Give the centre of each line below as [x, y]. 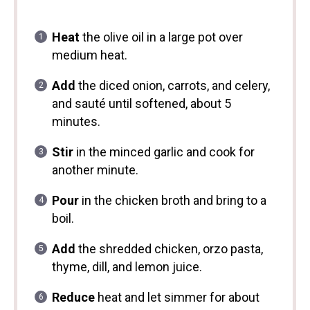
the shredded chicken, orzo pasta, [169, 249]
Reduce [73, 298]
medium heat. [89, 55]
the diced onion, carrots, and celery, [172, 86]
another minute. [95, 170]
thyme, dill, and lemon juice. [127, 267]
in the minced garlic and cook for [164, 152]
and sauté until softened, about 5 [141, 104]
